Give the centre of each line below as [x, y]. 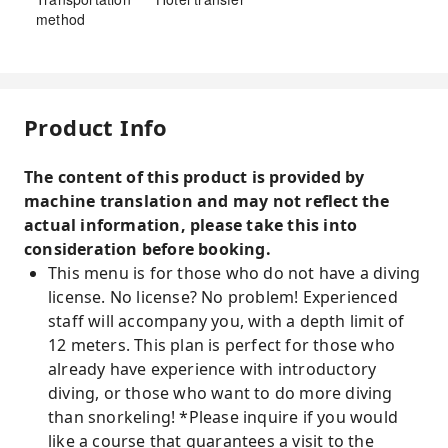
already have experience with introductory [212, 369]
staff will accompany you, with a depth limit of [226, 321]
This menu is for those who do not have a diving [234, 273]
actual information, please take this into [191, 225]
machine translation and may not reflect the [207, 201]
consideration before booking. [147, 249]
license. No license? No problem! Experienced [223, 297]
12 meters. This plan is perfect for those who [222, 345]
